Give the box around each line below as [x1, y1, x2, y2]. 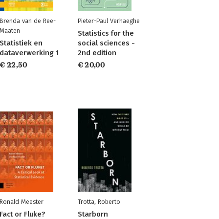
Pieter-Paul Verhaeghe [77, 17, 140, 24]
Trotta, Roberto [77, 198, 120, 205]
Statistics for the [77, 29, 134, 38]
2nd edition [77, 48, 116, 57]
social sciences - [77, 39, 135, 47]
